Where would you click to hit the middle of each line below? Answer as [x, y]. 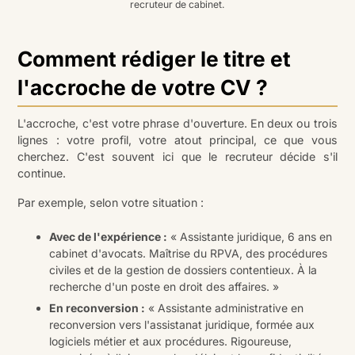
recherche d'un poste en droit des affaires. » [164, 286]
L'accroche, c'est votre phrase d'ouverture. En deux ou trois [177, 123]
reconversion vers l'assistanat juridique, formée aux [182, 324]
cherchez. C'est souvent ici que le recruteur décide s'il [177, 156]
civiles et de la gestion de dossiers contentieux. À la [183, 269]
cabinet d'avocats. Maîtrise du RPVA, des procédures [189, 253]
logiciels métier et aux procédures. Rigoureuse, [171, 341]
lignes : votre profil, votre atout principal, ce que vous [177, 139]
